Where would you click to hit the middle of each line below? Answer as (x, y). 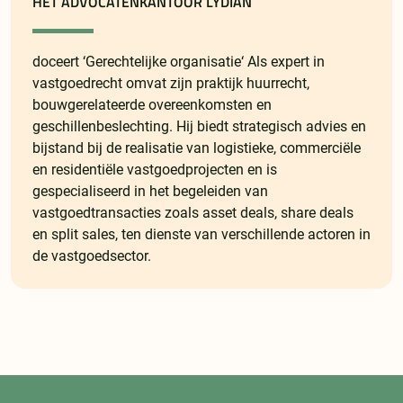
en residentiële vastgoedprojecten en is (155, 170)
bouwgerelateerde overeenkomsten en (152, 105)
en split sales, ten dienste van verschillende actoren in (201, 235)
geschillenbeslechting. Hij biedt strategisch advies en (199, 127)
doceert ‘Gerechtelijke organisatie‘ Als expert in (179, 62)
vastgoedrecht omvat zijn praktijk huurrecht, (171, 84)
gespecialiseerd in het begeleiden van (150, 192)
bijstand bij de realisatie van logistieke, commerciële (197, 148)
